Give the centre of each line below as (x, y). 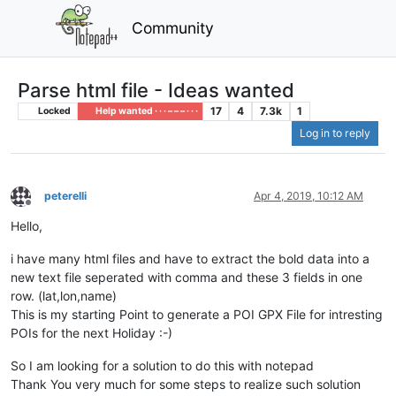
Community (173, 27)
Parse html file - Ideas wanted (156, 90)
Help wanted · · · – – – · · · (145, 110)
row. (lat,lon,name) (64, 296)
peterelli (65, 196)
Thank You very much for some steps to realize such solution (186, 385)
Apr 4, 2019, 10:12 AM (308, 196)
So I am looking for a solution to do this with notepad (162, 366)
